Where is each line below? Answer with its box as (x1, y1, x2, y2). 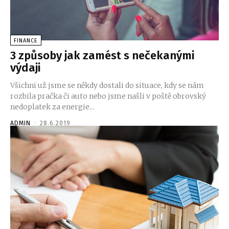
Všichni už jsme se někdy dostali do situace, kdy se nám (10, 80, 204, 90)
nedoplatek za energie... (10, 102, 94, 111)
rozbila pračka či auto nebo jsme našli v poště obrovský (10, 91, 206, 101)
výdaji (10, 60, 40, 75)
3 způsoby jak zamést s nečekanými (10, 48, 194, 62)
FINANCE (14, 37, 38, 44)
